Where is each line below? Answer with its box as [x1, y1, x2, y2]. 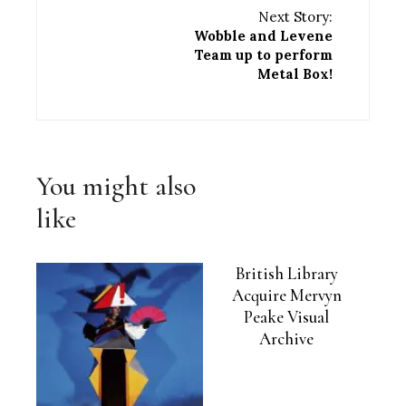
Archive [259, 329, 314, 350]
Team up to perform [195, 46, 333, 64]
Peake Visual [244, 307, 329, 328]
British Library [235, 264, 338, 285]
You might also [36, 169, 196, 204]
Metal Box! [257, 65, 333, 83]
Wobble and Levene [194, 27, 333, 45]
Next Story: [258, 8, 333, 26]
